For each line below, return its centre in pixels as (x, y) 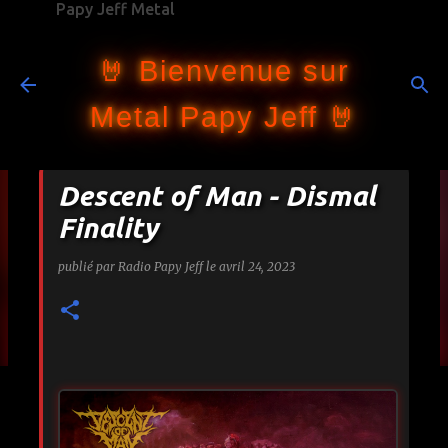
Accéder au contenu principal (224, 25)
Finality (108, 227)
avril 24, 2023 (257, 266)
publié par (88, 266)
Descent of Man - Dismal (217, 195)
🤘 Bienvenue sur (224, 71)
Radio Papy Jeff (160, 266)
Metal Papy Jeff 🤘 (224, 117)
